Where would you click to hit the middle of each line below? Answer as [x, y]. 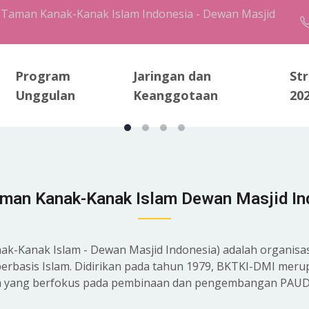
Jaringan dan [172, 76]
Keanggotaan [175, 95]
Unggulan [46, 95]
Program [43, 76]
